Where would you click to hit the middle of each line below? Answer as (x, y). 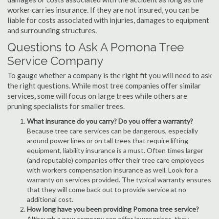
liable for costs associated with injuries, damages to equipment (108, 20)
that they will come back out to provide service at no (107, 189)
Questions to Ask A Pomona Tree (96, 47)
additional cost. (50, 199)
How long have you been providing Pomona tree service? (113, 209)
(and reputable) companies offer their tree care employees (116, 160)
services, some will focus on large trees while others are (97, 96)
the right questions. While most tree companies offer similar (104, 86)
